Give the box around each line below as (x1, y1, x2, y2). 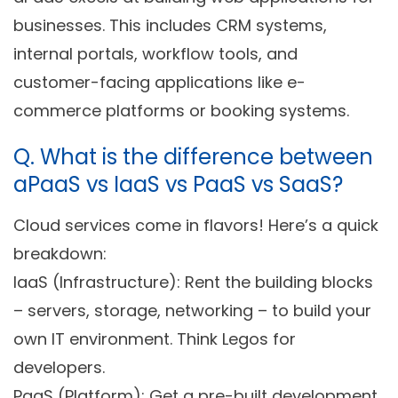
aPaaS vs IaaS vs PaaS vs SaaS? (13, 170, 343, 200)
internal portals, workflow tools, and (13, 43, 298, 66)
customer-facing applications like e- (13, 71, 306, 94)
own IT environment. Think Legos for (13, 328, 296, 351)
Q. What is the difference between (13, 142, 373, 172)
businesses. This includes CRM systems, (13, 14, 327, 37)
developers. (13, 356, 105, 379)
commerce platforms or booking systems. (13, 99, 349, 123)
